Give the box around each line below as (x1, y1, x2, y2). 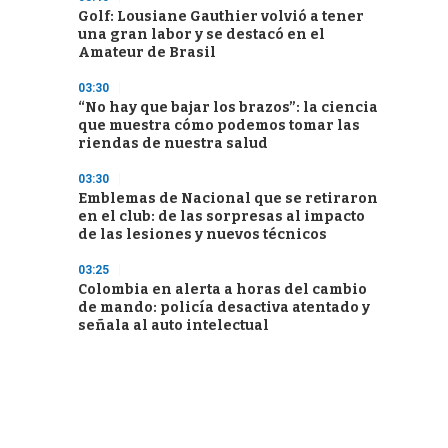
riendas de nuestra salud (78, 135, 268, 152)
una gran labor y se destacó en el (78, 26, 325, 43)
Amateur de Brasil (78, 44, 216, 61)
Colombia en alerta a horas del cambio (78, 281, 367, 298)
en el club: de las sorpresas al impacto (78, 208, 365, 225)
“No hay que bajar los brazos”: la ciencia (78, 99, 378, 116)
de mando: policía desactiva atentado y (78, 299, 370, 316)
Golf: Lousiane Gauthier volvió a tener (78, 8, 364, 25)
